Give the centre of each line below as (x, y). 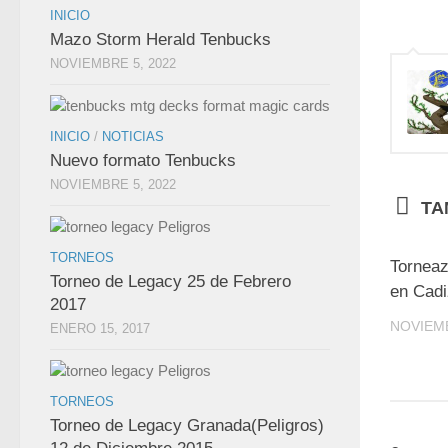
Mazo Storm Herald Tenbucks (160, 39)
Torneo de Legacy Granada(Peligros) (187, 425)
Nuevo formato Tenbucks (143, 160)
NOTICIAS (133, 136)
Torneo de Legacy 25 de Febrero (170, 281)
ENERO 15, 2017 (100, 328)
